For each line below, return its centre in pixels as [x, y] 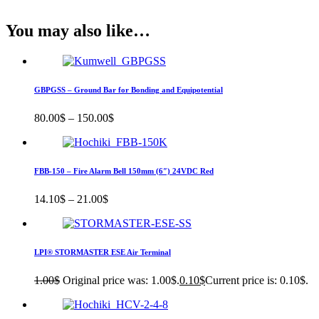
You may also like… [78, 31]
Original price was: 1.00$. [121, 280]
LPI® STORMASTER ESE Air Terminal [103, 252]
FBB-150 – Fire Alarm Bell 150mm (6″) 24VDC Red [124, 171]
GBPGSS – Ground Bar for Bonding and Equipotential [129, 90]
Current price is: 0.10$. [257, 280]
